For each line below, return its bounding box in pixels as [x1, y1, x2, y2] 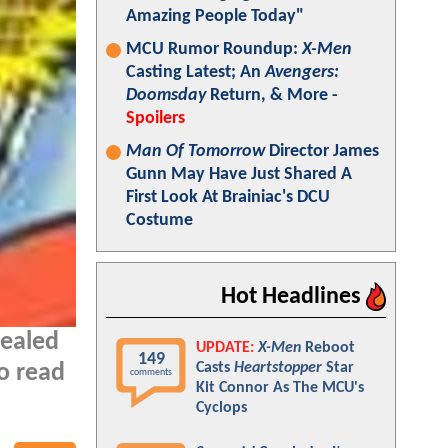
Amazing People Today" [126, 7, 304, 26]
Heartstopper [234, 360, 322, 376]
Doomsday [126, 86, 206, 105]
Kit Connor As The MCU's [196, 380, 364, 396]
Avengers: [265, 63, 339, 82]
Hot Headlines [221, 285, 366, 309]
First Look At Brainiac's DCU [126, 188, 330, 207]
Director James [265, 142, 379, 161]
